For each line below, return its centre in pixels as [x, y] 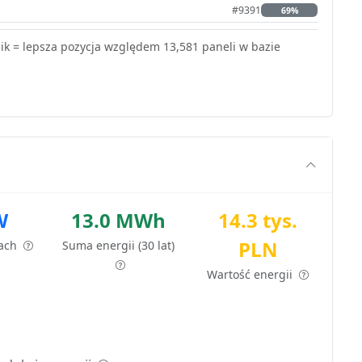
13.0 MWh [119, 220]
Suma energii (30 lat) [119, 245]
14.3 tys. [258, 220]
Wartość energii [252, 274]
